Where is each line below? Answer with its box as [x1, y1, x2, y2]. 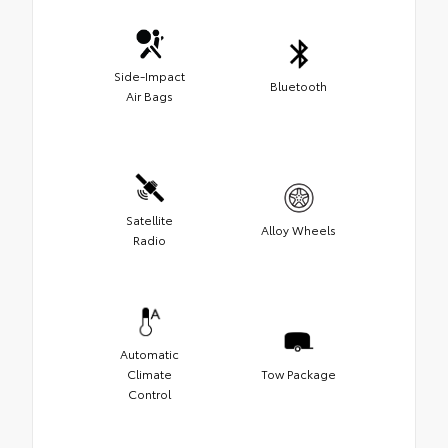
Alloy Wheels [261, 220, 336, 238]
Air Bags [126, 86, 173, 104]
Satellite [126, 210, 173, 228]
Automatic [120, 344, 179, 362]
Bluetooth [270, 76, 327, 94]
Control [128, 384, 171, 402]
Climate [127, 364, 172, 382]
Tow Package [261, 364, 336, 382]
